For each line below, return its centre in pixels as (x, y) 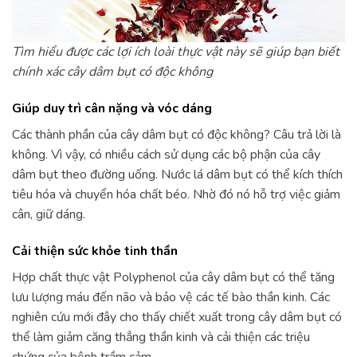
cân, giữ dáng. (49, 214)
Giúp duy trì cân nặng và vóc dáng (112, 108)
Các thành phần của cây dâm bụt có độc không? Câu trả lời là (177, 134)
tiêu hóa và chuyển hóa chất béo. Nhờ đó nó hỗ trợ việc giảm (176, 194)
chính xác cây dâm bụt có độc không (112, 72)
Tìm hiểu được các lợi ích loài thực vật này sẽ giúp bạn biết (176, 52)
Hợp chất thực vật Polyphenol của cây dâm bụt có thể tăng (173, 277)
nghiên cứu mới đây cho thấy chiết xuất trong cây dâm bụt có (177, 317)
